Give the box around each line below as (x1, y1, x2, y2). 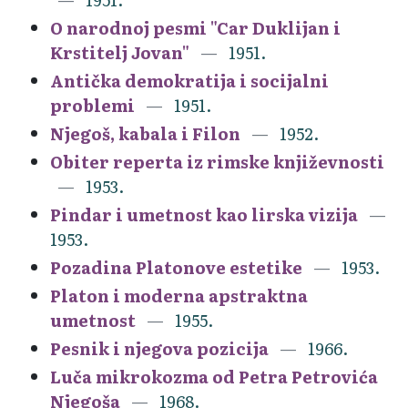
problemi (50, 92, 135, 117)
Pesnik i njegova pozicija (50, 335, 269, 361)
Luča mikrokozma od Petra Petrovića (50, 363, 378, 389)
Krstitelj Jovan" (50, 39, 189, 65)
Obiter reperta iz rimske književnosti (50, 148, 384, 174)
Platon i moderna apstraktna (50, 282, 308, 308)
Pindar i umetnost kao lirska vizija (50, 201, 358, 227)
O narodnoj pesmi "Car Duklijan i (50, 15, 341, 40)
